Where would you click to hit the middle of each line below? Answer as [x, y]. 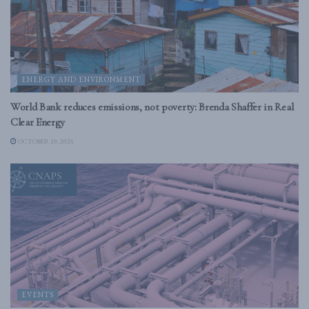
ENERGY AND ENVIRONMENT [81, 79]
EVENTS [38, 295]
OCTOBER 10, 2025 [45, 141]
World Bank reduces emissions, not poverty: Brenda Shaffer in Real [152, 107]
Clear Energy [38, 122]
